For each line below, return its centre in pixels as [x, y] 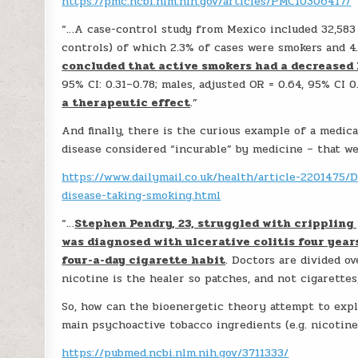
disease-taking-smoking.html [141, 195]
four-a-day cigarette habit [144, 260]
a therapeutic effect [126, 103]
